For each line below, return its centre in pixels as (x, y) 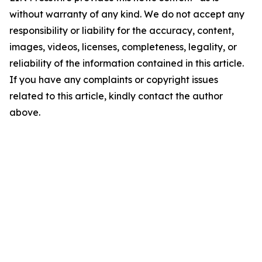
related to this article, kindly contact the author (116, 96)
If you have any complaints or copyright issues (114, 80)
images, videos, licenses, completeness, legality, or (123, 47)
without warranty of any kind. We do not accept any (127, 14)
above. (25, 113)
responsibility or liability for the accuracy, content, (122, 31)
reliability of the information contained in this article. (127, 63)
